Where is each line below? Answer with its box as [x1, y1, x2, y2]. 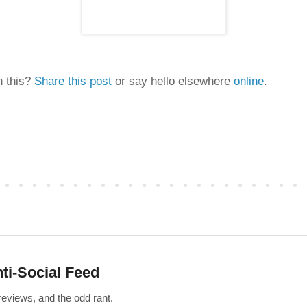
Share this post [34, 75, 112, 88]
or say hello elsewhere [112, 75, 234, 88]
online [234, 75, 264, 88]
